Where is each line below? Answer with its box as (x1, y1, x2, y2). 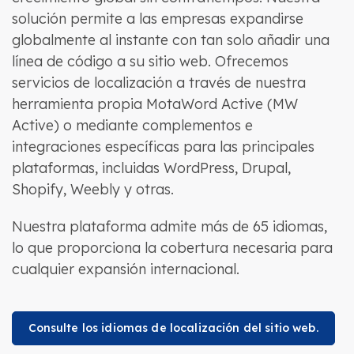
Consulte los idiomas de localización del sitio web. (28, 321, 318, 335)
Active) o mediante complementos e (11, 116, 253, 134)
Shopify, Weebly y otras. (11, 180, 174, 198)
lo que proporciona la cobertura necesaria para (11, 239, 333, 257)
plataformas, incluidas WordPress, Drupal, (11, 159, 291, 177)
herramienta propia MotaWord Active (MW (11, 95, 298, 113)
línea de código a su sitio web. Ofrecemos (11, 52, 288, 70)
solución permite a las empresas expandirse (11, 9, 303, 28)
